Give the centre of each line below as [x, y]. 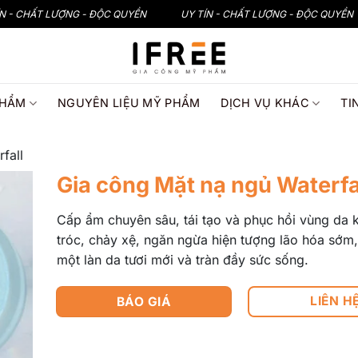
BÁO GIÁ [144, 302]
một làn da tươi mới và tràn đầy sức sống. [182, 259]
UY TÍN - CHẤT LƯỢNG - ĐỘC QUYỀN [267, 14]
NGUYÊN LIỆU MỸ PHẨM [129, 103]
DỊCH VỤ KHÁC [265, 103]
